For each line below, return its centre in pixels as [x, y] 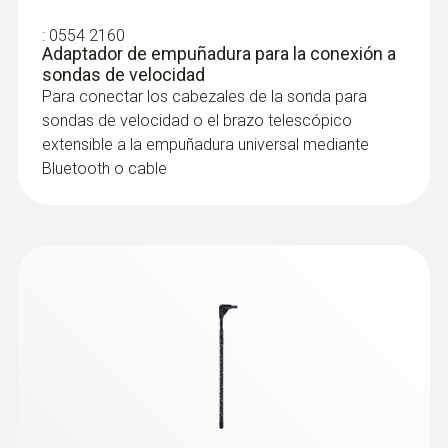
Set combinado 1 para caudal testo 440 [220, 153]
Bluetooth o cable [104, 168]
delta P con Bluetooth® [157, 174]
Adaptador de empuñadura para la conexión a [219, 53]
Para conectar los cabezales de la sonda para [204, 96]
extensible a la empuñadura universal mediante [205, 144]
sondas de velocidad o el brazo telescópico [197, 120]
